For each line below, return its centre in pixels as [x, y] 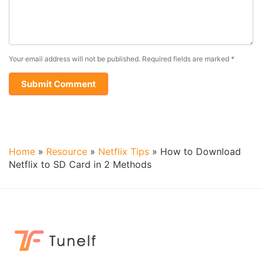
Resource [67, 151]
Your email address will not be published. [75, 59]
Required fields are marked [186, 59]
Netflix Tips [124, 151]
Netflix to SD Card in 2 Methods [80, 164]
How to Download [201, 151]
